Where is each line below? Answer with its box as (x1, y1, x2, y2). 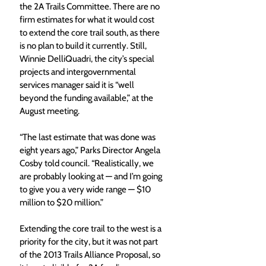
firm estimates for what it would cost (20, 14, 156, 25)
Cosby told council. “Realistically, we (20, 157, 156, 169)
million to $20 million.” (20, 197, 103, 208)
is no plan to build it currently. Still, (20, 40, 148, 51)
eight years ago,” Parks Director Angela (20, 144, 162, 156)
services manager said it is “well (20, 79, 136, 90)
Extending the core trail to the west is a (20, 223, 163, 234)
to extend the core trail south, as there (20, 27, 161, 38)
